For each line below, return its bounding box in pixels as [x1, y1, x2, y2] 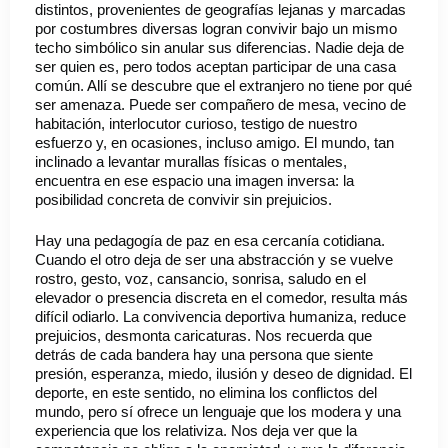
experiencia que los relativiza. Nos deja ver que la [35, 422, 357, 440]
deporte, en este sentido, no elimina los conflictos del [35, 384, 377, 402]
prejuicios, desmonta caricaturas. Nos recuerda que [35, 327, 372, 345]
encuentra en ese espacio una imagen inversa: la [35, 171, 354, 189]
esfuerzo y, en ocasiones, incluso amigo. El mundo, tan [35, 133, 394, 151]
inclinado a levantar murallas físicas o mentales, [35, 152, 347, 170]
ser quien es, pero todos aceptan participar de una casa [35, 57, 396, 75]
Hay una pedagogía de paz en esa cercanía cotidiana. [35, 232, 385, 250]
